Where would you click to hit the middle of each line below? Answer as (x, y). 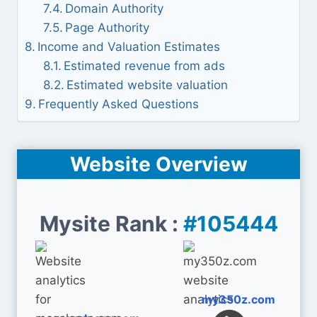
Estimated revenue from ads (144, 66)
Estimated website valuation (147, 85)
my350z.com (238, 299)
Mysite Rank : (111, 224)
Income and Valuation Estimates (129, 47)
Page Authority (107, 28)
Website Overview (158, 164)
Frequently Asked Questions (119, 104)
